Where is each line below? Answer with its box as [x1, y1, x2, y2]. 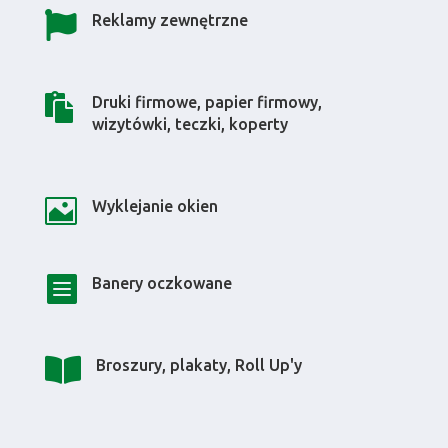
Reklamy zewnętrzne [91, 10, 248, 29]
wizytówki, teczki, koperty [91, 114, 288, 133]
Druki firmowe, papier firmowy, [91, 92, 322, 111]
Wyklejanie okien [91, 196, 218, 215]
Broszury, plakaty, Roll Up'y [95, 355, 302, 374]
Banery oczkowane [91, 273, 232, 292]
